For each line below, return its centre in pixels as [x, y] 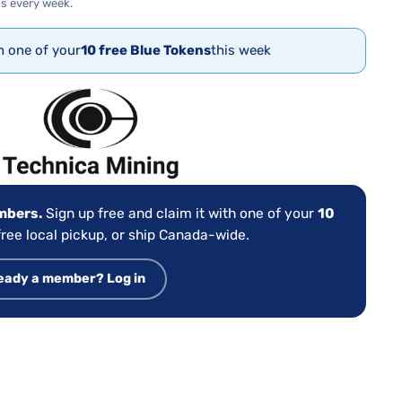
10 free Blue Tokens [145, 50]
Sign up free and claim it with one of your [179, 213]
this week [240, 50]
